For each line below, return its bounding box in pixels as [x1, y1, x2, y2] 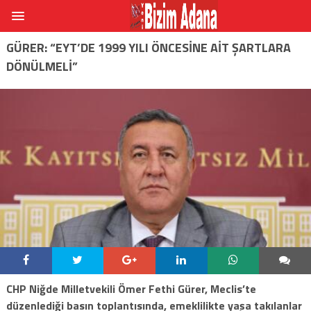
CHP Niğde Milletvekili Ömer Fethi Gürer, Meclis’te [6, 280, 256, 297]
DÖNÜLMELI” [6, 56, 78, 76]
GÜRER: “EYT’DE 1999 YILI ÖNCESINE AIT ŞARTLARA [6, 37, 291, 57]
